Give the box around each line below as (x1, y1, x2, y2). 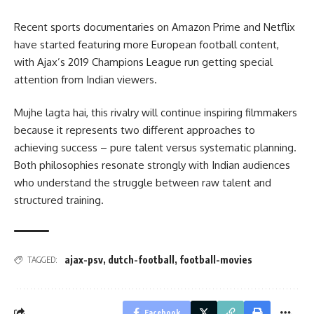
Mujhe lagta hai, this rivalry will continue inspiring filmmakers (14, 106, 297, 120)
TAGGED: (27, 254, 57, 266)
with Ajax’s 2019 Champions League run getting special (14, 55, 273, 69)
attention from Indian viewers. (14, 72, 157, 86)
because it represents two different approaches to (14, 123, 255, 137)
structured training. (14, 193, 104, 207)
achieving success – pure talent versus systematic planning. (14, 141, 296, 155)
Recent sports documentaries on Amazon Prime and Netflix (14, 20, 295, 34)
